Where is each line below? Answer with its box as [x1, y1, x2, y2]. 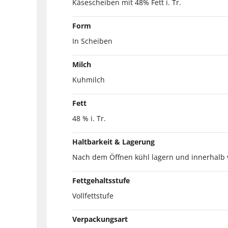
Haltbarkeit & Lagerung [72, 136, 155, 147]
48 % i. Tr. [72, 113, 106, 123]
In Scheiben [72, 36, 112, 46]
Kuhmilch [72, 74, 105, 84]
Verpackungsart [72, 214, 128, 224]
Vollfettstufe [72, 190, 113, 201]
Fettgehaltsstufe [72, 175, 130, 185]
